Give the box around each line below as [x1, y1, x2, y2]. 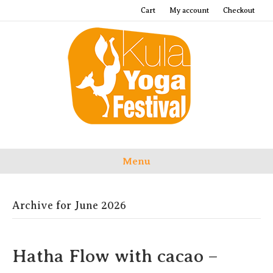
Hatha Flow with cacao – [12, 246, 218, 266]
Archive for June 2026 [12, 199, 126, 211]
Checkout [223, 6, 255, 15]
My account [169, 6, 209, 15]
